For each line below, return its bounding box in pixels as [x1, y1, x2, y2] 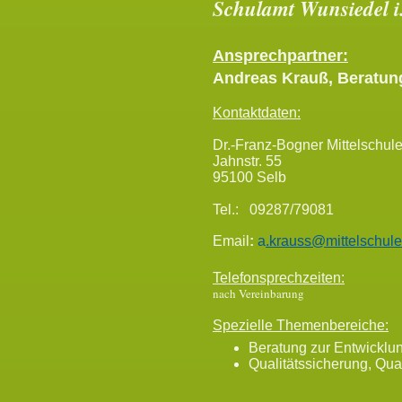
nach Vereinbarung [213, 285, 304, 301]
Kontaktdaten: [213, 105, 301, 120]
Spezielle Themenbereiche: [213, 318, 389, 333]
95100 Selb [213, 170, 286, 185]
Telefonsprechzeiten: [213, 270, 345, 285]
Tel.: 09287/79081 [213, 202, 334, 217]
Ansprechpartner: [213, 47, 348, 65]
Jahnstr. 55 [213, 153, 282, 169]
